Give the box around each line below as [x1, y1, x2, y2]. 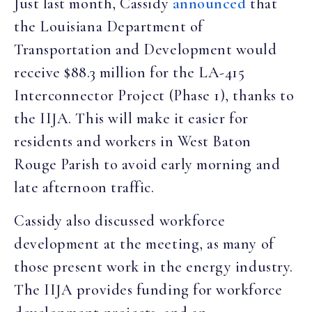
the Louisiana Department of [14, 17, 203, 36]
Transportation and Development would [14, 40, 277, 59]
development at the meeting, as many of [14, 234, 274, 253]
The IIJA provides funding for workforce [14, 280, 283, 299]
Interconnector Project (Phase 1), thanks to [14, 86, 295, 105]
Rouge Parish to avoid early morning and [14, 155, 281, 174]
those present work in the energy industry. [14, 257, 293, 276]
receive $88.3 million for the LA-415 [14, 63, 245, 82]
